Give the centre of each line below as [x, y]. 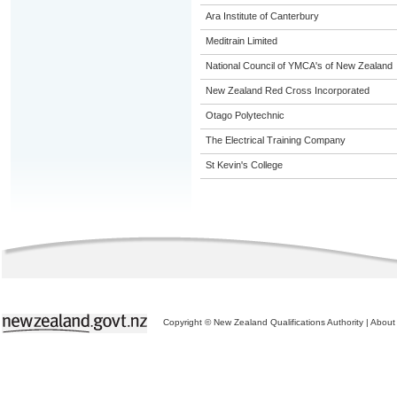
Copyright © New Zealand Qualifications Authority [263, 322]
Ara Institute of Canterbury [262, 16]
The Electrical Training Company [275, 140]
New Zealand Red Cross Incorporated [287, 90]
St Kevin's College [244, 165]
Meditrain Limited [241, 41]
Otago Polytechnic [245, 115]
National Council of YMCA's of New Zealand [299, 66]
